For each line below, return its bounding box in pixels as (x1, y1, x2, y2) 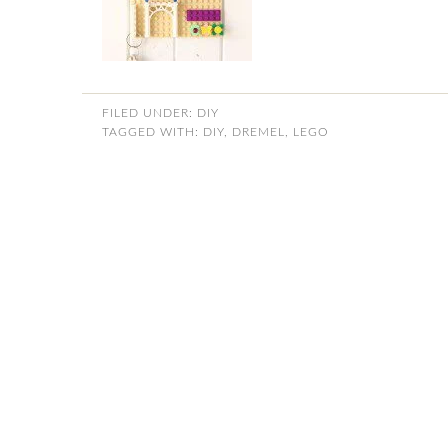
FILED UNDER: (102, 107, 197, 119)
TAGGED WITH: (102, 126, 203, 138)
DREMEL (232, 126, 285, 138)
